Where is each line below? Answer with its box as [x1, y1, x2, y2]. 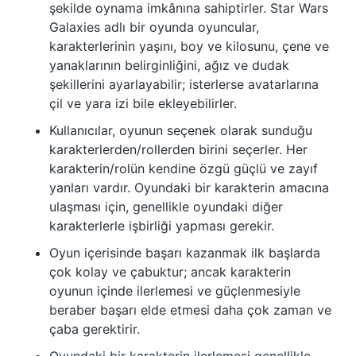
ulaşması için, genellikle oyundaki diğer [49, 199, 283, 215]
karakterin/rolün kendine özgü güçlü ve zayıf [49, 161, 318, 177]
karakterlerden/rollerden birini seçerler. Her [49, 141, 308, 158]
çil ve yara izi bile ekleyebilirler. [49, 95, 237, 112]
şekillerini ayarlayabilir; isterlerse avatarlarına [49, 76, 319, 93]
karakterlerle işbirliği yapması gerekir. [49, 218, 274, 234]
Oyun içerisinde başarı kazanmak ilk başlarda [49, 245, 320, 261]
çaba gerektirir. [49, 321, 140, 338]
